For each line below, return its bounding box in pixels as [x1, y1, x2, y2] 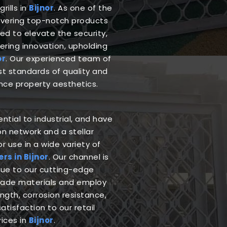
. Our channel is [48, 151, 109, 162]
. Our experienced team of [6, 53, 111, 64]
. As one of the [54, 2, 112, 13]
